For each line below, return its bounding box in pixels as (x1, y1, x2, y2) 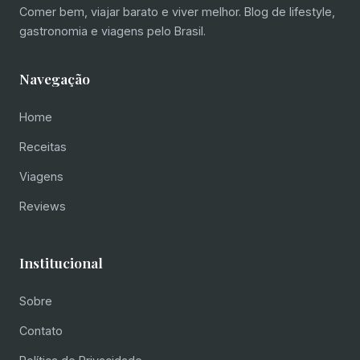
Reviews (19, 198, 66, 213)
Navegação (19, 68, 90, 88)
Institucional (19, 252, 103, 272)
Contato (19, 323, 63, 337)
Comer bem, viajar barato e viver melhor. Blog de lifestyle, (19, 4, 335, 18)
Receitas (19, 139, 67, 153)
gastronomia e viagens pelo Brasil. (19, 23, 206, 38)
